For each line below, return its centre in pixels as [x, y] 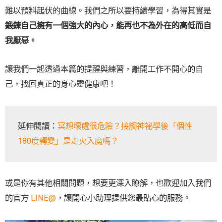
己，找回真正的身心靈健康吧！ [60, 84]
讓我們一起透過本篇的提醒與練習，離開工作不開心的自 [104, 69]
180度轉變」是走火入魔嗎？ [68, 141]
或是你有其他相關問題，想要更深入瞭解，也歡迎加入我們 [108, 183]
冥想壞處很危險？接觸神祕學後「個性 [125, 126]
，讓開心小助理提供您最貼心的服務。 [123, 198]
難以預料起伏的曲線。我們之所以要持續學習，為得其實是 [108, 10]
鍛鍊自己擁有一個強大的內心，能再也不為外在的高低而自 [108, 25]
